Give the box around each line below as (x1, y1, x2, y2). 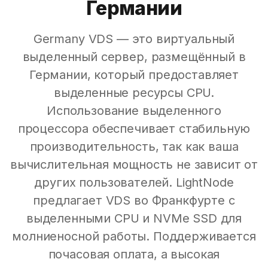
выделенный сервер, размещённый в (22, 50, 246, 64)
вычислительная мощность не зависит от (10, 157, 258, 172)
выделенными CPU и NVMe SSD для (26, 211, 242, 226)
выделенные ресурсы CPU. (53, 86, 215, 100)
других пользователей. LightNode (34, 175, 234, 190)
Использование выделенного (47, 103, 221, 118)
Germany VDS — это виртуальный (33, 32, 235, 46)
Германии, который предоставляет (29, 68, 239, 82)
